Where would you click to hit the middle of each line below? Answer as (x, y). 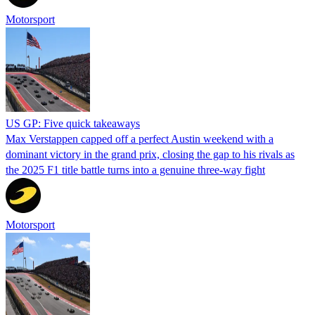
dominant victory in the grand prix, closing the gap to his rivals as (150, 154)
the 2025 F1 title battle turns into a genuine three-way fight (135, 169)
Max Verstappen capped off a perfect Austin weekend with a (140, 139)
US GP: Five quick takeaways (73, 123)
